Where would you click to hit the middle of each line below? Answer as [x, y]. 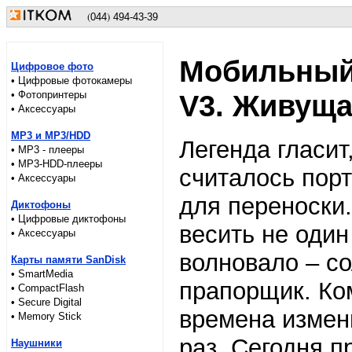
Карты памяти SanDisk [68, 260]
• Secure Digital [46, 302]
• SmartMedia [42, 274]
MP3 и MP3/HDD [51, 136]
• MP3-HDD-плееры [57, 164]
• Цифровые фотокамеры [71, 81]
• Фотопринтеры [49, 95]
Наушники [37, 343]
